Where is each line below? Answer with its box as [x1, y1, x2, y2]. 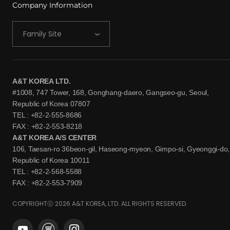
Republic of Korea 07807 [12, 99, 90, 108]
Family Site [23, 28, 62, 39]
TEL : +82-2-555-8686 [12, 110, 82, 119]
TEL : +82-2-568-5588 [12, 167, 82, 176]
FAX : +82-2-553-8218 [12, 122, 82, 130]
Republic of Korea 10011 [12, 156, 90, 164]
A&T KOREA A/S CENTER [12, 133, 97, 142]
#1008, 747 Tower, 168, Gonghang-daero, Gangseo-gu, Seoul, [12, 88, 209, 97]
